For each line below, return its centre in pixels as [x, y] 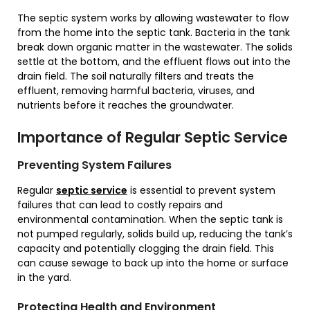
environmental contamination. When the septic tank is [150, 219]
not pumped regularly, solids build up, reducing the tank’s [155, 234]
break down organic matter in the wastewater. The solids [155, 47]
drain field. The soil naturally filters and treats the [136, 76]
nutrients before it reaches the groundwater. [126, 105]
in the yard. [44, 277]
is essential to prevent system [201, 190]
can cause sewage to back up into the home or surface [153, 263]
